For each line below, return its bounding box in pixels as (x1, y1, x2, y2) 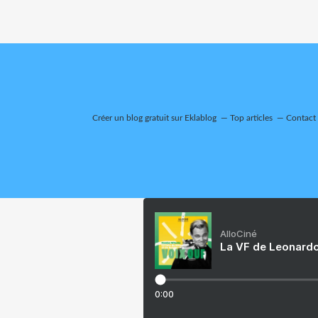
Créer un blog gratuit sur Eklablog (92, 114, 216, 122)
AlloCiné (220, 228, 257, 239)
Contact (286, 114, 316, 122)
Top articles (230, 114, 273, 122)
